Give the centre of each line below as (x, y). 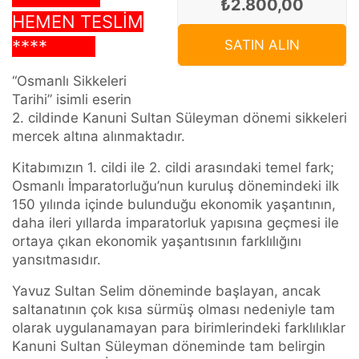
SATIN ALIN (262, 45)
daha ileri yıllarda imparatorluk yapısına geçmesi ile (175, 223)
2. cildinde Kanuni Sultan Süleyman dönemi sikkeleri (179, 118)
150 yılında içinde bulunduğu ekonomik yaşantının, (174, 205)
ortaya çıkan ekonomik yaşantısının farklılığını (157, 242)
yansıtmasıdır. (56, 260)
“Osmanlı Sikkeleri (69, 81)
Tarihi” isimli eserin (72, 100)
